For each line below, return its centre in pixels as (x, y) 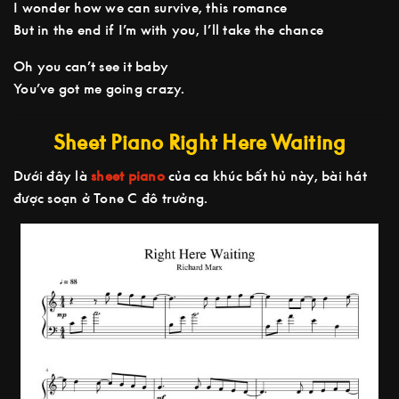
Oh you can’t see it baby (91, 66)
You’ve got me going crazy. (99, 89)
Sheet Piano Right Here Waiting (199, 143)
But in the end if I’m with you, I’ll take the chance (168, 30)
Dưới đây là (52, 176)
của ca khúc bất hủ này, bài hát (265, 176)
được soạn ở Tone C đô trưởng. (111, 198)
